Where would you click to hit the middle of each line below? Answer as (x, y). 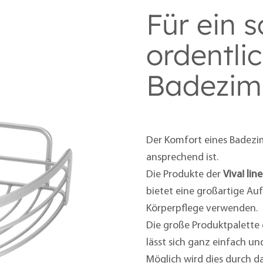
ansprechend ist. (182, 157)
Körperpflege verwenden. (202, 208)
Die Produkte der (184, 174)
